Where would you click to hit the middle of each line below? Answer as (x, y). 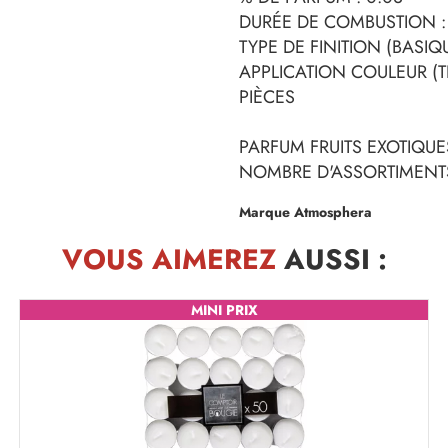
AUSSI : (331, 259)
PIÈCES (267, 96)
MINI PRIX (224, 310)
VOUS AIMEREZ (168, 259)
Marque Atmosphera (305, 212)
